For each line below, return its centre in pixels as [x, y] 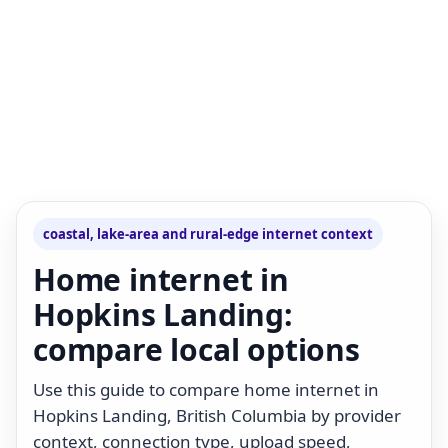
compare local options [196, 349]
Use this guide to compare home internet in [206, 389]
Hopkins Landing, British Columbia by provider [217, 415]
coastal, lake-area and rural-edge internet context [208, 233]
